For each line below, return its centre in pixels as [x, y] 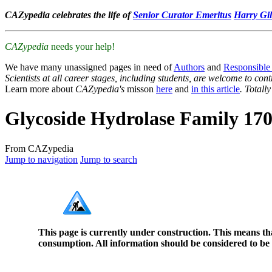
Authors [189, 67]
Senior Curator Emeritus [182, 15]
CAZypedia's [100, 89]
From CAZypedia [39, 148]
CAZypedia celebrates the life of [69, 15]
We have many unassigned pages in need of [89, 67]
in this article [216, 89]
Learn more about [40, 89]
